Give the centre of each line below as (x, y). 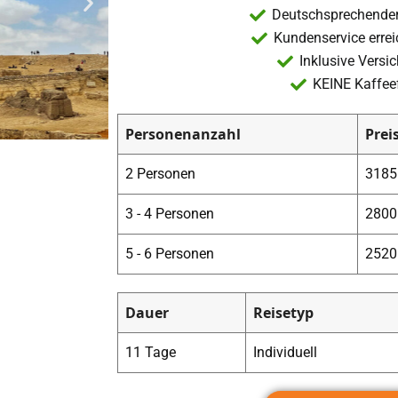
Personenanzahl (183, 135)
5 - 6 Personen (170, 254)
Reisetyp (283, 313)
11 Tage (151, 353)
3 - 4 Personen (170, 214)
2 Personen (160, 174)
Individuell (285, 353)
